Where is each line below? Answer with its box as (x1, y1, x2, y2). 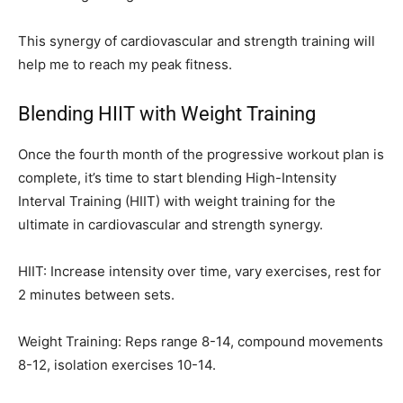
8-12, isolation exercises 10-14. (18, 356, 216, 374)
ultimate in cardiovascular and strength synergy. (18, 216, 323, 234)
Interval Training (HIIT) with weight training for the (18, 193, 336, 210)
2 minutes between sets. (18, 286, 175, 304)
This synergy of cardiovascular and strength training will (18, 32, 375, 50)
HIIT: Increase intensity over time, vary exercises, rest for (18, 263, 381, 281)
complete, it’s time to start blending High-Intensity (18, 169, 336, 187)
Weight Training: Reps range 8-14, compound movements (18, 333, 383, 351)
